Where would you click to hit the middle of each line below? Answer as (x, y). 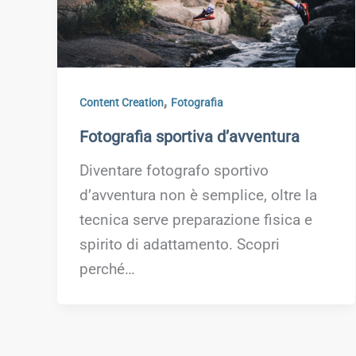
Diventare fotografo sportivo (174, 171)
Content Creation (122, 102)
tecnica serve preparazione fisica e (196, 221)
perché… (108, 270)
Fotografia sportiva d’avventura (190, 136)
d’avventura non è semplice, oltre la (199, 196)
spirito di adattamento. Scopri (180, 245)
